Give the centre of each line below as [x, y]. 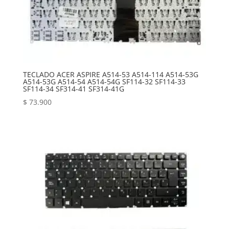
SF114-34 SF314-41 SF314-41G [73, 89]
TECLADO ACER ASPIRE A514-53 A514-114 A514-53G [110, 75]
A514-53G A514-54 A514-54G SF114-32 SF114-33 [104, 82]
